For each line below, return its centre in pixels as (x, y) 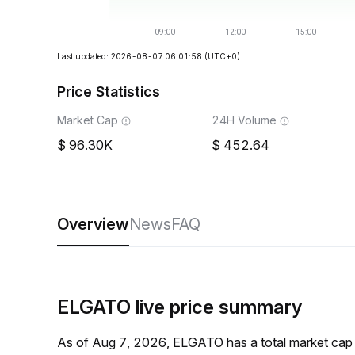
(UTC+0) (222, 56)
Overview (93, 224)
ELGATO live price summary (179, 307)
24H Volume (244, 120)
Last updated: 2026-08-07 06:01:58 (130, 56)
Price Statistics (109, 92)
